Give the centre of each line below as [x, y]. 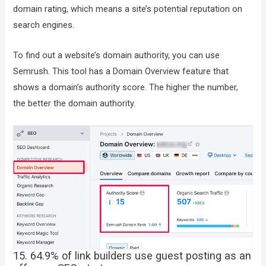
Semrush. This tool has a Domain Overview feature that [121, 71]
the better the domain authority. [75, 103]
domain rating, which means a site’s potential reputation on [128, 9]
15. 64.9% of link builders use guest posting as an [132, 255]
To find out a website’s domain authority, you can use [117, 55]
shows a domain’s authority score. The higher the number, [126, 87]
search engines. [44, 25]
